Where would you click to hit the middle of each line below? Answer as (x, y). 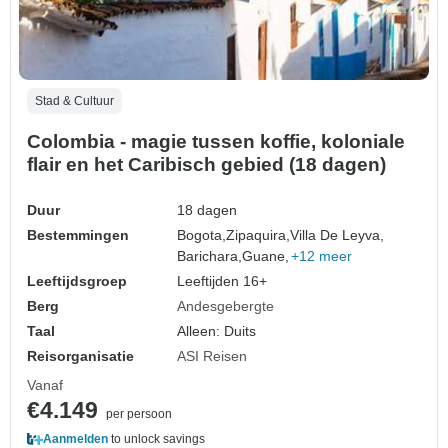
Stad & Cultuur (74, 100)
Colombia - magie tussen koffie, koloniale (216, 141)
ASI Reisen (212, 355)
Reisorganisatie (80, 355)
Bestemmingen (78, 234)
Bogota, (202, 234)
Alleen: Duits (217, 330)
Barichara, (210, 255)
